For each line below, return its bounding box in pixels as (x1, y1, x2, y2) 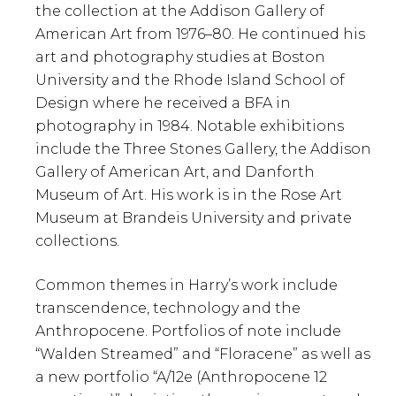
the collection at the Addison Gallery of (35, 3, 324, 20)
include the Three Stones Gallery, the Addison (35, 141, 371, 158)
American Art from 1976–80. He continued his (35, 26, 365, 43)
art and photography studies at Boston (35, 49, 325, 66)
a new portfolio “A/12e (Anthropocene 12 (35, 369, 327, 386)
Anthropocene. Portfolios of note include (35, 323, 341, 340)
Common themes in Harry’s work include (35, 277, 338, 294)
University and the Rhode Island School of (35, 72, 345, 89)
